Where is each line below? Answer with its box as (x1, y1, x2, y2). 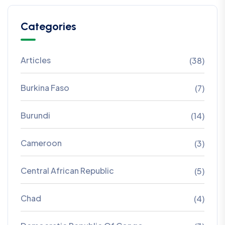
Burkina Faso (21, 82, 69, 93)
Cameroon (21, 137, 62, 148)
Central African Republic (21, 165, 114, 176)
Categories (21, 19, 76, 33)
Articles (21, 54, 51, 65)
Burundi (21, 109, 50, 121)
